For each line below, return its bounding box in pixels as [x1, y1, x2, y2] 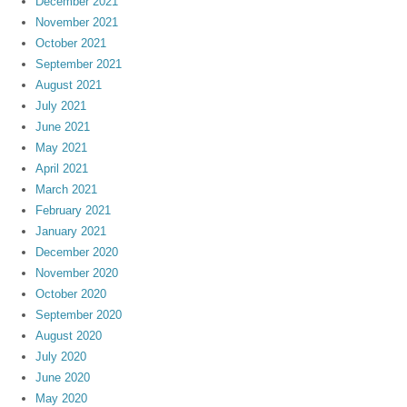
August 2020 [35, 329, 103, 343]
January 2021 [35, 224, 107, 239]
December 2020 [35, 245, 119, 260]
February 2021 [35, 203, 112, 218]
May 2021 [35, 141, 88, 155]
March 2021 [35, 183, 98, 197]
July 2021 [35, 99, 87, 114]
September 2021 [35, 57, 123, 72]
